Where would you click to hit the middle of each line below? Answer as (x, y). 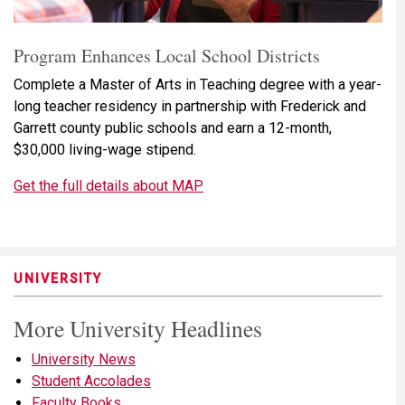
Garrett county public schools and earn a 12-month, (173, 127)
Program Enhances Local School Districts (167, 55)
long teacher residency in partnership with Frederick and (190, 106)
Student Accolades (91, 381)
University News (84, 359)
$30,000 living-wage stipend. (105, 149)
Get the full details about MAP (108, 185)
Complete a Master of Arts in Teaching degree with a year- (198, 84)
